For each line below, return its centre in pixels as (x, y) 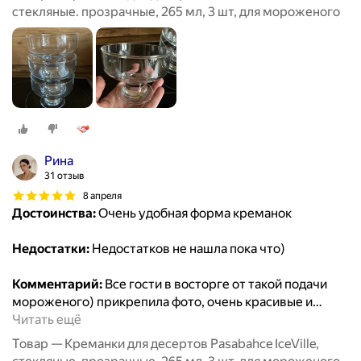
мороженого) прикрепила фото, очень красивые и (162, 302)
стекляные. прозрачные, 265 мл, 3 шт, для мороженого (176, 12)
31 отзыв (64, 176)
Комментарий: (57, 284)
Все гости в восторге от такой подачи (215, 284)
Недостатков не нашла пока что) (187, 249)
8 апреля (102, 195)
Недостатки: (51, 249)
